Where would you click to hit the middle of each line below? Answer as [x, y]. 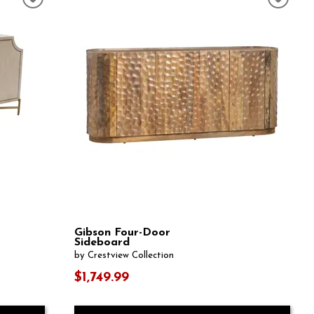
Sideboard [102, 243]
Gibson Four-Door [122, 233]
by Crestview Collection [124, 255]
